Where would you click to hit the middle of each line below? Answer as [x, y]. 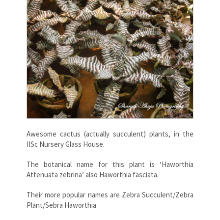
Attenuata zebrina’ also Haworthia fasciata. [93, 175]
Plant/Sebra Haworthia [61, 205]
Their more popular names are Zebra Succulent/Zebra [110, 195]
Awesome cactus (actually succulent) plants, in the [110, 134]
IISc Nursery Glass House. [66, 144]
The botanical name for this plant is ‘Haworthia [110, 165]
